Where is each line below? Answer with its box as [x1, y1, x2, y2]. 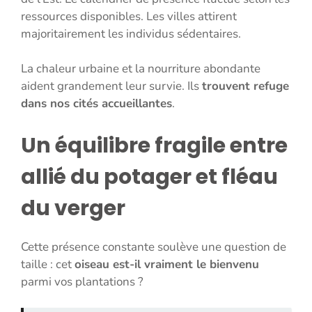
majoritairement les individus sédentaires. [21, 25, 241, 42]
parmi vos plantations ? [21, 273, 143, 290]
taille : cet [21, 256, 75, 272]
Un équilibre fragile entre [21, 130, 288, 160]
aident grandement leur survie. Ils [21, 78, 202, 95]
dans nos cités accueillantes [21, 95, 172, 112]
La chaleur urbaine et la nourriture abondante [21, 61, 260, 77]
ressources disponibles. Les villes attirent [21, 8, 237, 24]
